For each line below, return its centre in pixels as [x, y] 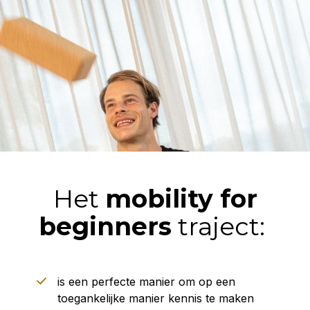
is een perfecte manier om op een [146, 282]
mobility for [181, 199]
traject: [221, 226]
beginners [105, 226]
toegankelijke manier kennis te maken [155, 298]
